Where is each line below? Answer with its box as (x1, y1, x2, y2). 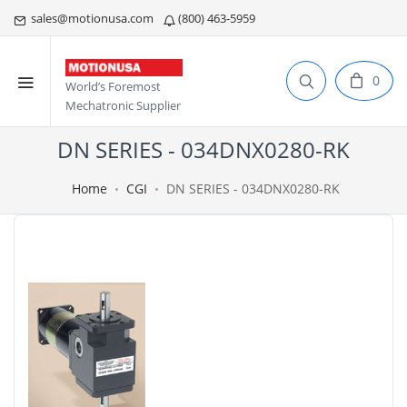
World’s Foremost (65, 78, 161, 95)
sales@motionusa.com (25, 10, 156, 26)
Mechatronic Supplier (65, 97, 181, 114)
